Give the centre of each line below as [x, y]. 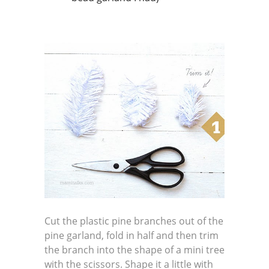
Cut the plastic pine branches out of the [134, 221]
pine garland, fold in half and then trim [131, 236]
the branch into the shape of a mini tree [134, 250]
